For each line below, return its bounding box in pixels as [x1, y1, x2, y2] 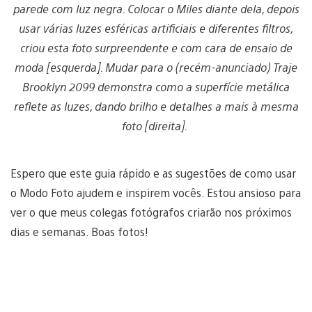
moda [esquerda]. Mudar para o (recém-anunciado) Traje [15, 59, 297, 75]
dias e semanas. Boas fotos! [10, 224, 151, 239]
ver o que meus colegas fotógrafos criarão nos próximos [10, 204, 292, 219]
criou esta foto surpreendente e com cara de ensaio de [19, 40, 292, 55]
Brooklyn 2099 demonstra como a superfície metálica [22, 79, 290, 94]
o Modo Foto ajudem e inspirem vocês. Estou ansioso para [10, 185, 301, 200]
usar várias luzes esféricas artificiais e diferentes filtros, [19, 20, 293, 36]
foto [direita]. [122, 118, 190, 133]
